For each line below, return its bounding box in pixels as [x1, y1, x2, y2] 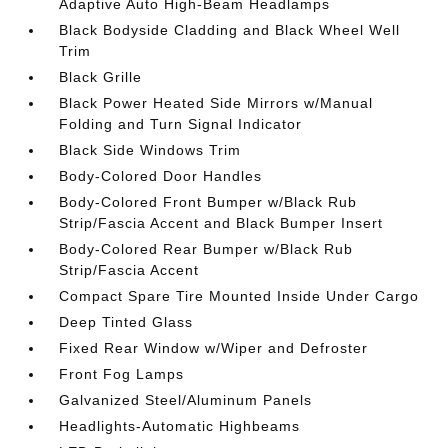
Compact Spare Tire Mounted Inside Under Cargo [59, 288, 420, 304]
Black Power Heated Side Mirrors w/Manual [59, 95, 374, 111]
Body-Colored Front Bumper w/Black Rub [59, 194, 358, 210]
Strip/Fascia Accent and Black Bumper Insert [59, 215, 384, 231]
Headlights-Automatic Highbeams [59, 418, 301, 434]
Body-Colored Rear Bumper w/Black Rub [59, 241, 354, 257]
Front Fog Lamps [59, 366, 185, 382]
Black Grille [59, 69, 143, 85]
